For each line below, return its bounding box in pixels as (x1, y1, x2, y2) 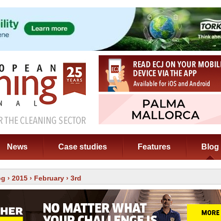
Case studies (58, 143, 107, 151)
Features (138, 143, 171, 151)
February (34, 174, 64, 182)
